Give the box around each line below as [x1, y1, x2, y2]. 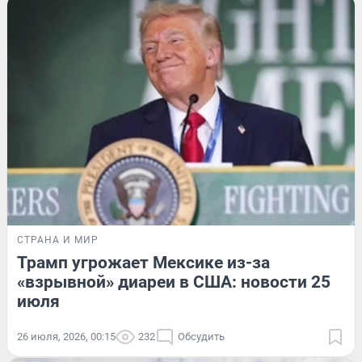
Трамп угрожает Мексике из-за [17, 252, 270, 272]
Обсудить [178, 330, 225, 343]
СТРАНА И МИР [17, 234, 99, 246]
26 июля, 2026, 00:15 [17, 330, 116, 343]
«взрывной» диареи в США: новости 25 [17, 271, 330, 292]
